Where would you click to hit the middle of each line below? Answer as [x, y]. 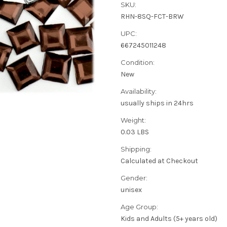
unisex [131, 190]
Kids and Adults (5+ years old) [169, 219]
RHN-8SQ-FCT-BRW [152, 17]
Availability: [139, 91]
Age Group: [139, 207]
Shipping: [136, 149]
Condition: [138, 63]
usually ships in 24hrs [157, 103]
